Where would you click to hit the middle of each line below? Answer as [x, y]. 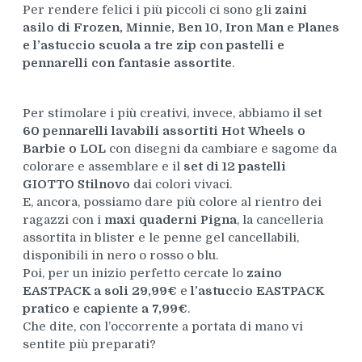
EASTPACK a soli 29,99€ [99, 291]
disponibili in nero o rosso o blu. [120, 256]
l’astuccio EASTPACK [257, 291]
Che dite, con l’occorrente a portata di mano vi [162, 327]
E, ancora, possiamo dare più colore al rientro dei [172, 202]
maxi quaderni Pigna [170, 220]
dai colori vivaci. [181, 185]
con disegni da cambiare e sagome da [221, 149]
